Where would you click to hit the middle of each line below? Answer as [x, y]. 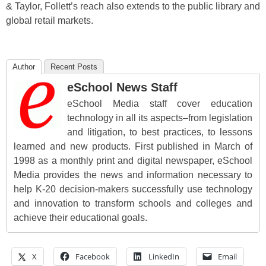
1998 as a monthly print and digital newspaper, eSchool [133, 161]
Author [24, 67]
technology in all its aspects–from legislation [160, 118]
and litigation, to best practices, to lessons [160, 132]
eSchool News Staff [122, 88]
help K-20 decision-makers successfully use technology [133, 189]
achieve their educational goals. [80, 218]
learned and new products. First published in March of [133, 147]
